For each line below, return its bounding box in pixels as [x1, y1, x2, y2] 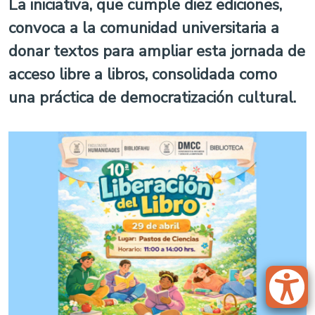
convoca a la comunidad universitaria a [8, 17, 279, 39]
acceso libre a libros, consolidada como [8, 63, 277, 85]
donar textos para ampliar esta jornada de [8, 40, 305, 62]
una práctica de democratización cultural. [8, 86, 296, 108]
